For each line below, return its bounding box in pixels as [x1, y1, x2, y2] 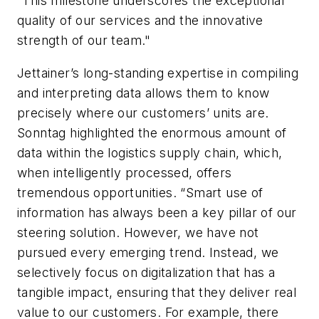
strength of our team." [17, 33, 151, 48]
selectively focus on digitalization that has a [17, 264, 276, 280]
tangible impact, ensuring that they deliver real [17, 284, 297, 300]
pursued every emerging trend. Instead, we [17, 244, 279, 260]
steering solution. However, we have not [17, 224, 259, 240]
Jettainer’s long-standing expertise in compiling [17, 65, 299, 80]
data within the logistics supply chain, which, [17, 145, 283, 160]
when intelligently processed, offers [17, 164, 232, 180]
